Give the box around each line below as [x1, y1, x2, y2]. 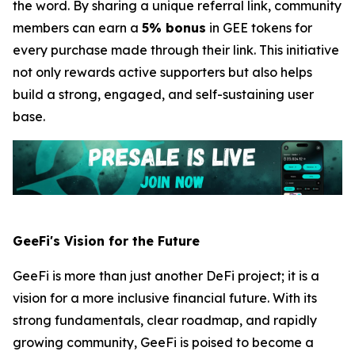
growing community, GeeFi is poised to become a [13, 334, 314, 350]
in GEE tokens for [206, 19, 312, 36]
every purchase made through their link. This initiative [13, 41, 339, 58]
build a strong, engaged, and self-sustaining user [13, 86, 314, 102]
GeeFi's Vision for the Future [13, 232, 200, 249]
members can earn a [13, 19, 142, 36]
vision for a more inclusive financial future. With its [13, 289, 317, 306]
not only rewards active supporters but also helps [13, 63, 312, 80]
